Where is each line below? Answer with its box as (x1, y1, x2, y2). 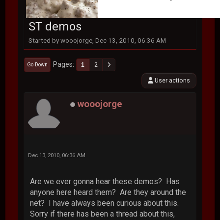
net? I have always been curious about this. (30, 198, 181, 208)
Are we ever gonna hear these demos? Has (30, 176, 180, 186)
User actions (153, 76, 190, 84)
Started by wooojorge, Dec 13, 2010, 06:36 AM (28, 36, 166, 44)
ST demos (28, 20, 82, 33)
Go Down (27, 61, 48, 68)
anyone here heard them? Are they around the (30, 187, 187, 197)
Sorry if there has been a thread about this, (30, 209, 175, 219)
